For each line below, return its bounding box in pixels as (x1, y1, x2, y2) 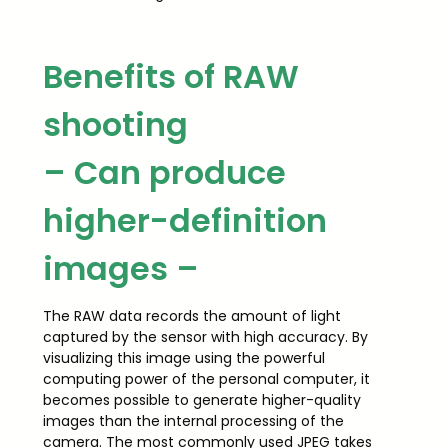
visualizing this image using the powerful (42, 347, 325, 368)
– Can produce (42, 150, 286, 196)
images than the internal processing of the (42, 410, 344, 431)
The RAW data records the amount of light (42, 305, 341, 326)
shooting (42, 102, 188, 148)
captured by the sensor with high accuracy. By (42, 326, 368, 347)
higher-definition (42, 198, 327, 244)
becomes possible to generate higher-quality (42, 389, 361, 410)
